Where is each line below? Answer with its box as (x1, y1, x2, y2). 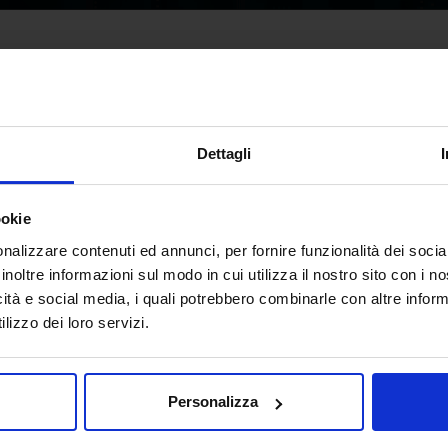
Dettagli (196, 144, 252, 162)
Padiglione (239, 82, 334, 107)
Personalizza (167, 393, 258, 411)
